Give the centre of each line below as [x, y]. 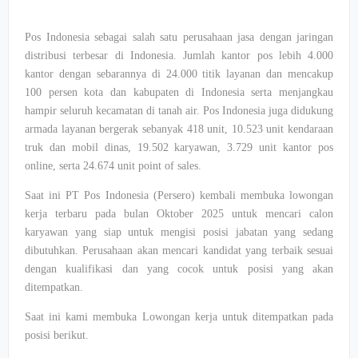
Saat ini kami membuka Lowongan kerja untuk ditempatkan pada [179, 317]
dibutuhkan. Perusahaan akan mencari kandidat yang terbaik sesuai [179, 251]
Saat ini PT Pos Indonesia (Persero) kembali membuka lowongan [179, 195]
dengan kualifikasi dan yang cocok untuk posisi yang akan [179, 269]
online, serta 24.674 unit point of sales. [113, 166]
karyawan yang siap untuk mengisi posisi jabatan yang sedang [179, 232]
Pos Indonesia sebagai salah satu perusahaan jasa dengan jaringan [179, 37]
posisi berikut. [57, 335]
